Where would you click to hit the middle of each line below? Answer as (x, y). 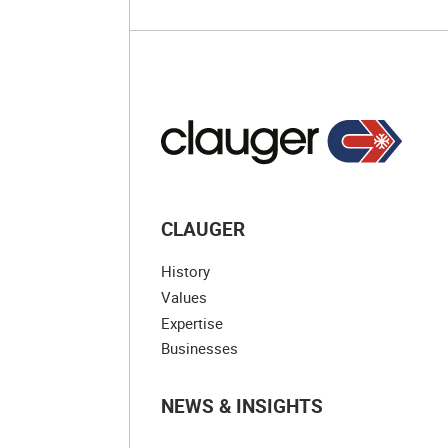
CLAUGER (203, 228)
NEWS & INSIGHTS (242, 406)
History (186, 271)
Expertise (192, 322)
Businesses (200, 348)
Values (184, 296)
